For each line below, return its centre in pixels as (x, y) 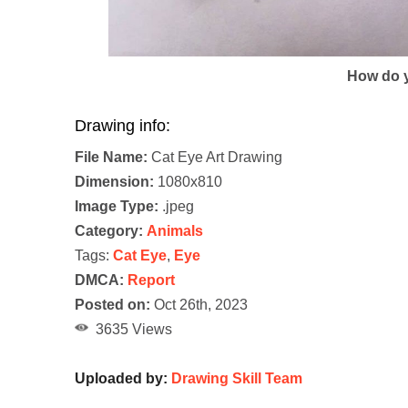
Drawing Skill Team (237, 379)
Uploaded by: (123, 379)
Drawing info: (122, 126)
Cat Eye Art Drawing (215, 158)
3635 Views (130, 330)
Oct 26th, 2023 (199, 305)
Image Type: (117, 207)
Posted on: (112, 305)
